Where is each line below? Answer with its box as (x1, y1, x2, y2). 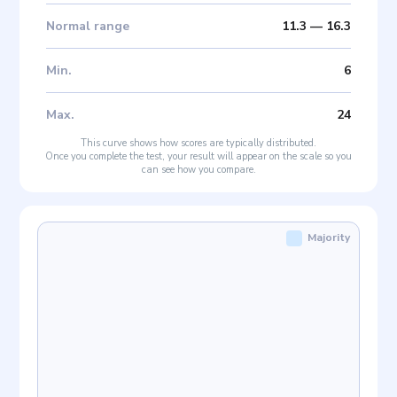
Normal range (46, 17, 130, 35)
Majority (307, 230, 350, 245)
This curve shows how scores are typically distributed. (81, 136, 316, 150)
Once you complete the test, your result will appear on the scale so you (45, 149, 352, 163)
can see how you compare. (141, 162, 256, 176)
